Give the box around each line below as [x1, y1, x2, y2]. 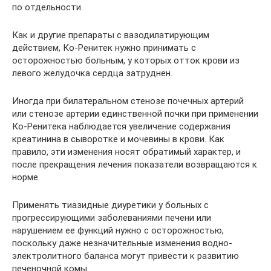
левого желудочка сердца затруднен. [12, 68, 172, 79]
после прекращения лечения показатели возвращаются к [12, 159, 257, 170]
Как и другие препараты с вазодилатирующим [12, 30, 209, 41]
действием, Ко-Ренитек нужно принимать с [12, 42, 196, 53]
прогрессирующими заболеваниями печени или [12, 212, 211, 223]
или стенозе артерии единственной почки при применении [12, 108, 258, 119]
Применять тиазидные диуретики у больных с [12, 200, 209, 211]
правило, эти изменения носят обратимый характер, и [12, 146, 241, 157]
